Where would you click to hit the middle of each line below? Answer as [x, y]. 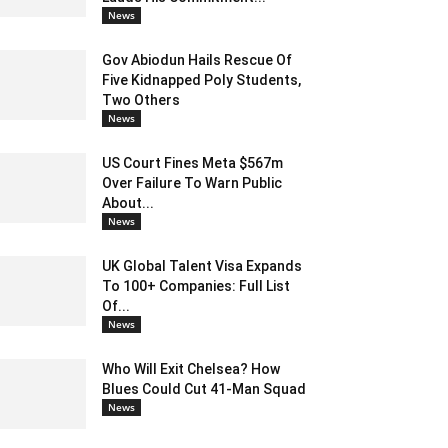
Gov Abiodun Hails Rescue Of [197, 60]
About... [128, 203]
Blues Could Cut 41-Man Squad [204, 389]
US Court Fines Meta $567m [192, 163]
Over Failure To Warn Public [192, 183]
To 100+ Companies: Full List [196, 286]
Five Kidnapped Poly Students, [201, 80]
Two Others [141, 100]
